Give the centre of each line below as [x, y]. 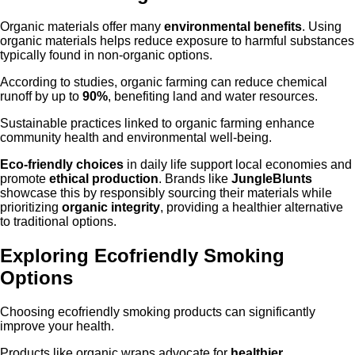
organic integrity [111, 208]
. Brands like [195, 179]
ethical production [104, 179]
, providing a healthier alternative [252, 208]
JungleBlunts [272, 179]
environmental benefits [233, 27]
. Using [322, 27]
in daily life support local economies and [238, 165]
